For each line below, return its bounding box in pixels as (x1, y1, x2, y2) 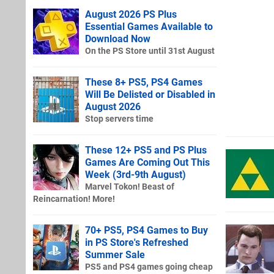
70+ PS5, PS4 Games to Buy (85, 224, 208, 236)
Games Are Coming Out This (85, 156, 210, 168)
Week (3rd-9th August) (85, 168, 186, 180)
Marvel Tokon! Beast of (85, 181, 174, 192)
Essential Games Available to (85, 20, 213, 32)
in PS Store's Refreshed (85, 236, 188, 248)
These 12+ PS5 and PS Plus (85, 144, 207, 156)
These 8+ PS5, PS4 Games (85, 76, 202, 88)
